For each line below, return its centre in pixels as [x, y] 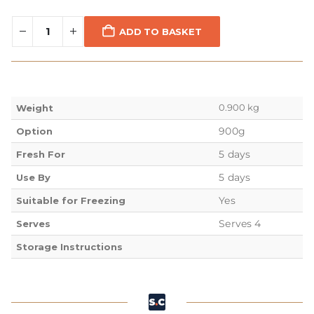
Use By [34, 178]
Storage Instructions [70, 247]
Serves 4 [240, 224]
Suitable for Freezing [71, 201]
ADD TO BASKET [161, 31]
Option [35, 131]
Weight [35, 108]
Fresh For [41, 155]
